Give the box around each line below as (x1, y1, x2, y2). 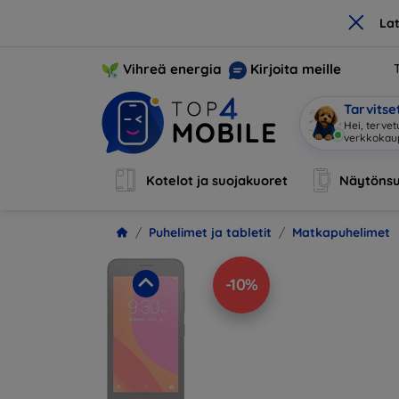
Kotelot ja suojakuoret (146, 172, 289, 189)
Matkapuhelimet (292, 224, 390, 240)
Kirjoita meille (250, 60, 341, 77)
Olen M (344, 124, 379, 138)
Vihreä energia (123, 60, 222, 77)
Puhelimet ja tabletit (149, 224, 272, 240)
